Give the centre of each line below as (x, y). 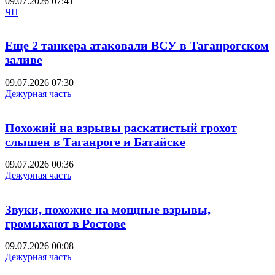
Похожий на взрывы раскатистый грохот (121, 127)
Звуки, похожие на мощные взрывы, (108, 209)
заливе (24, 60)
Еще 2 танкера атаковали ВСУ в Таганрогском (137, 46)
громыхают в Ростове (65, 223)
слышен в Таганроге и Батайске (95, 141)
